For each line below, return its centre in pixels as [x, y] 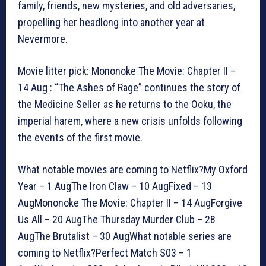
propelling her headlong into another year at [111, 23]
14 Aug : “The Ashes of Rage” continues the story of [129, 88]
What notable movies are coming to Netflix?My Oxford [133, 170]
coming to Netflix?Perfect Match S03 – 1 [105, 253]
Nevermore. [43, 39]
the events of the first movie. [80, 138]
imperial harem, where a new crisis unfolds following [130, 121]
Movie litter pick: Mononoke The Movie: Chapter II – [127, 71]
